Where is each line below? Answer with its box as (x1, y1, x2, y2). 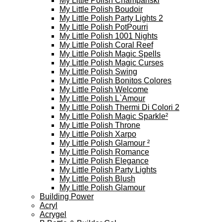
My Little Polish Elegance (59, 157, 149, 165)
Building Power (40, 192, 94, 201)
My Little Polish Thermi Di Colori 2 (59, 103, 179, 111)
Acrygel (40, 210, 66, 219)
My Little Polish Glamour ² (59, 139, 150, 147)
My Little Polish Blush (59, 174, 135, 183)
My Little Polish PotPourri (59, 23, 148, 31)
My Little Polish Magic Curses (59, 58, 164, 67)
